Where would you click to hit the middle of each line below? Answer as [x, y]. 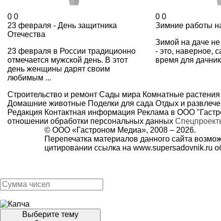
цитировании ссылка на [89, 147]
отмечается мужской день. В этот [68, 60]
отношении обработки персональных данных [90, 121]
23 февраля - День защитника [62, 25]
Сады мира [119, 94]
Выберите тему [50, 215]
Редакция [25, 112]
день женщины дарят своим [59, 69]
